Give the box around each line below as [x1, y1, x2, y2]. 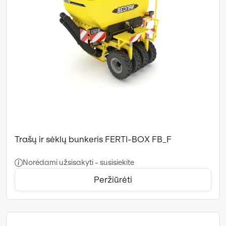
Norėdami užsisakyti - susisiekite [23, 157, 134, 167]
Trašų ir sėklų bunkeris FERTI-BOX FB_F [15, 134, 172, 144]
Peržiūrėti [94, 174, 132, 185]
